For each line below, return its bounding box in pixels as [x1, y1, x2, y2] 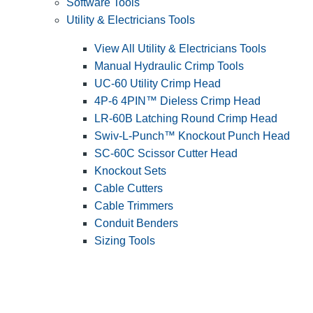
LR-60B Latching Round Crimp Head [94, 112, 277, 125]
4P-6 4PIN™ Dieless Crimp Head [94, 95, 261, 108]
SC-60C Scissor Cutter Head [94, 147, 238, 160]
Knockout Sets [94, 165, 166, 177]
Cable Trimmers [94, 200, 173, 212]
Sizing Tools [94, 235, 155, 247]
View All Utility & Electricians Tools [94, 43, 266, 55]
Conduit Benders [94, 217, 178, 230]
